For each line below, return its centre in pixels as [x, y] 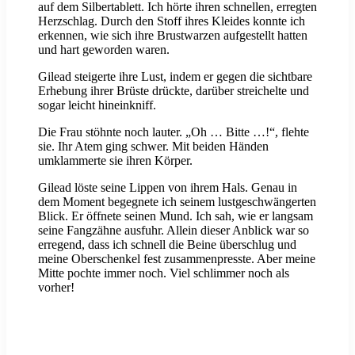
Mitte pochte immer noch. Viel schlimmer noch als [164, 273]
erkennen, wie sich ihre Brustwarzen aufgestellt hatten [173, 36]
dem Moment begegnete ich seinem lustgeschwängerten [177, 202]
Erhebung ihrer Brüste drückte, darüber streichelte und [174, 91]
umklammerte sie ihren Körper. [115, 161]
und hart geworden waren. [104, 50]
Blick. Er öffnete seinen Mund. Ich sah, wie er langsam [176, 216]
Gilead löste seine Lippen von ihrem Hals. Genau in [168, 188]
